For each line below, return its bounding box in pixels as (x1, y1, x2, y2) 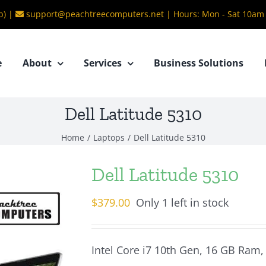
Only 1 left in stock (136, 195, 229, 210)
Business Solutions (154, 56, 243, 69)
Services (84, 56, 122, 69)
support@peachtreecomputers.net (26, 8, 164, 20)
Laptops (93, 131, 125, 143)
